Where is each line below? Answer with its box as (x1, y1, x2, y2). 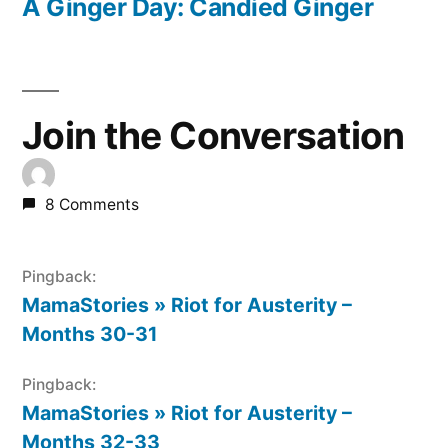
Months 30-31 (22, 321, 158, 346)
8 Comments (44, 194, 139, 214)
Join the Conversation (22, 112, 405, 158)
